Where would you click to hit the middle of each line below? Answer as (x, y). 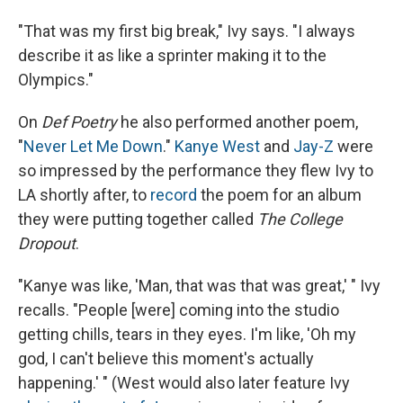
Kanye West (217, 147)
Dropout (47, 244)
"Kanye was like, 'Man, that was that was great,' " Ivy (199, 286)
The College (300, 219)
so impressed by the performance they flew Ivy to (196, 171)
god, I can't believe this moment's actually (166, 359)
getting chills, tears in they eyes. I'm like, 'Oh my (187, 335)
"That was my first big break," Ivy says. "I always (187, 31)
